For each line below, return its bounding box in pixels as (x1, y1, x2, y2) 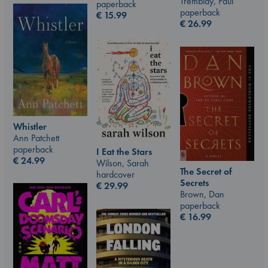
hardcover (96, 167, 135, 181)
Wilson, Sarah (96, 156, 149, 169)
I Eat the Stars (96, 145, 152, 158)
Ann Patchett (13, 132, 59, 145)
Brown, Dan (180, 188, 224, 201)
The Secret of (180, 165, 232, 178)
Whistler (13, 120, 47, 133)
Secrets (180, 176, 209, 190)
